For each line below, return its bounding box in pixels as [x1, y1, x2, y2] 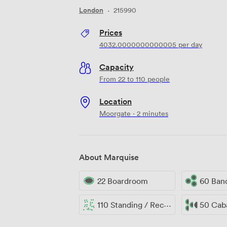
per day [176, 39, 202, 49]
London [79, 5, 103, 15]
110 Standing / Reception [97, 200, 164, 210]
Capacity [99, 61, 134, 72]
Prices [99, 26, 122, 38]
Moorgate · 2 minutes [99, 108, 168, 118]
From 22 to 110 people [99, 73, 170, 84]
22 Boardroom [97, 175, 148, 186]
